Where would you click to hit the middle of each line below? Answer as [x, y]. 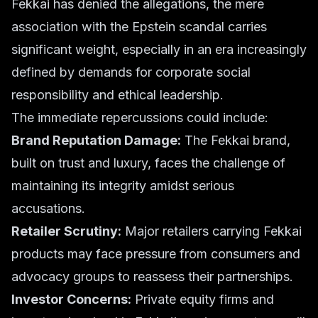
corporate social [203, 72]
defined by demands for [83, 72]
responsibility [50, 95]
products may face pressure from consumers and [156, 254]
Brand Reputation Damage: [96, 140]
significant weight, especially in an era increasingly [159, 49]
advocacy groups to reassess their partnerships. [152, 276]
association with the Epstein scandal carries [139, 27]
